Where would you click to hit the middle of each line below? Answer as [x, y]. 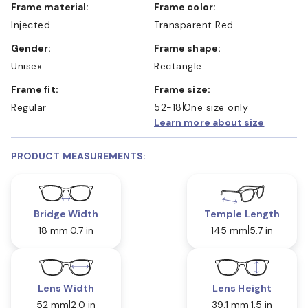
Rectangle [178, 66]
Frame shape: [190, 48]
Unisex [26, 66]
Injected [31, 24]
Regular [29, 107]
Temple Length [242, 213]
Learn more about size [209, 122]
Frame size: [185, 89]
